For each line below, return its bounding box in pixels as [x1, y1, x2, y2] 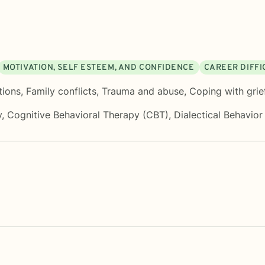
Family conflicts [26, 85, 96, 97]
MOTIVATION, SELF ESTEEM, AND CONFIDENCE [2, 62, 195, 73]
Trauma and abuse [102, 85, 184, 97]
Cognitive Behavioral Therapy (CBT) [7, 108, 169, 121]
